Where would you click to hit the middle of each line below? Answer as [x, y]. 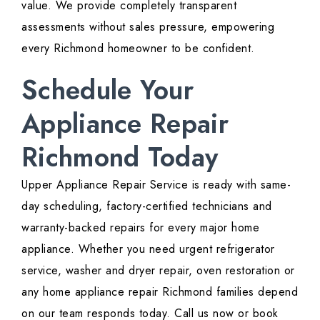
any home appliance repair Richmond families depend [160, 292]
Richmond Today [120, 157]
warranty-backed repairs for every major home [140, 228]
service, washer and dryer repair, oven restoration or [158, 271]
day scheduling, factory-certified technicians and [147, 206]
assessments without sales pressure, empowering [148, 27]
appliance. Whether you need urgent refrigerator [148, 249]
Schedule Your [107, 90]
